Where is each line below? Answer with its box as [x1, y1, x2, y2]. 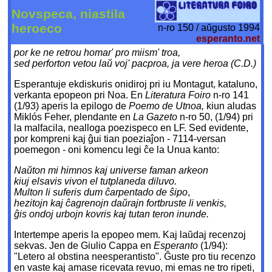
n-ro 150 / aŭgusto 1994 [158, 22, 260, 33]
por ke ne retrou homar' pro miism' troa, [14, 47, 181, 58]
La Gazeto [133, 112, 180, 123]
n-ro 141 [213, 90, 250, 101]
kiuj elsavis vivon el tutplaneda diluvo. [14, 176, 177, 187]
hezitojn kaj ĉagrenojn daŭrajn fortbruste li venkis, [14, 198, 227, 209]
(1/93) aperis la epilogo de [14, 101, 129, 112]
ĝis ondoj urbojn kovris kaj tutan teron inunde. [14, 209, 209, 220]
